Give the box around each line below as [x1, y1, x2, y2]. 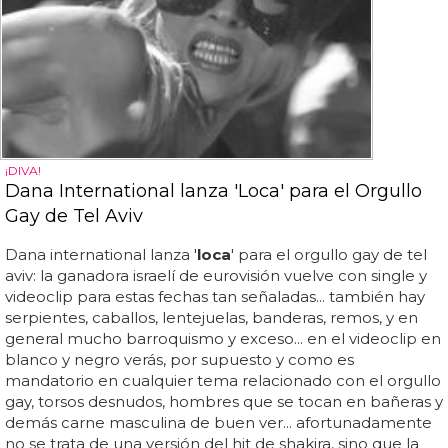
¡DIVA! [5, 163, 41, 178]
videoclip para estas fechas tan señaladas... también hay [5, 287, 425, 306]
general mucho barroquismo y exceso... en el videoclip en [5, 329, 441, 348]
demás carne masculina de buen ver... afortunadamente [5, 413, 432, 432]
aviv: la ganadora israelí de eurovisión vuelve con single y [5, 266, 427, 285]
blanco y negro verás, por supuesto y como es [5, 350, 354, 369]
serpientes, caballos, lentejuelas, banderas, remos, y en [5, 308, 418, 327]
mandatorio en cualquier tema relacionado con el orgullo [5, 371, 441, 390]
